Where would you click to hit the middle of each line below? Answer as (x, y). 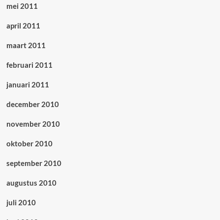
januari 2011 (27, 85)
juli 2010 (21, 203)
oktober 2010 (29, 144)
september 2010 (34, 163)
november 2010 (33, 124)
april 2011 (23, 26)
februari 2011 (29, 65)
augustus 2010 (31, 183)
